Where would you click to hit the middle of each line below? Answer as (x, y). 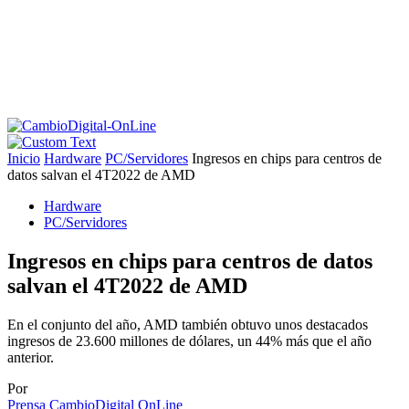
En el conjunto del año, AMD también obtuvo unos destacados (188, 324)
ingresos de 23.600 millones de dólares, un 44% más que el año (189, 341)
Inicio (24, 158)
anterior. (31, 357)
